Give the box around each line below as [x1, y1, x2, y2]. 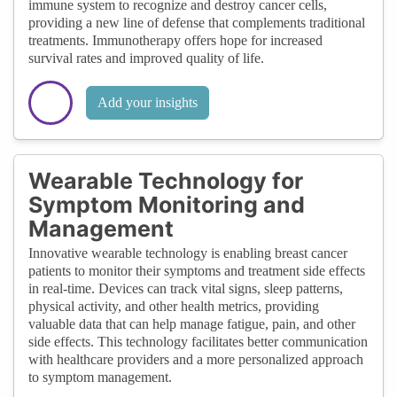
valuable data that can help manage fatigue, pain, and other [28, 315, 355, 331]
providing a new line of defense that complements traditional [28, 14, 365, 30]
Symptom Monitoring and [28, 191, 305, 218]
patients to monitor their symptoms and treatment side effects [28, 262, 365, 278]
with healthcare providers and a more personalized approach [28, 351, 363, 367]
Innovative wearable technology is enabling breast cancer [28, 245, 347, 261]
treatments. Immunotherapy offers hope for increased [28, 32, 323, 48]
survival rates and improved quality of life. [28, 50, 264, 66]
